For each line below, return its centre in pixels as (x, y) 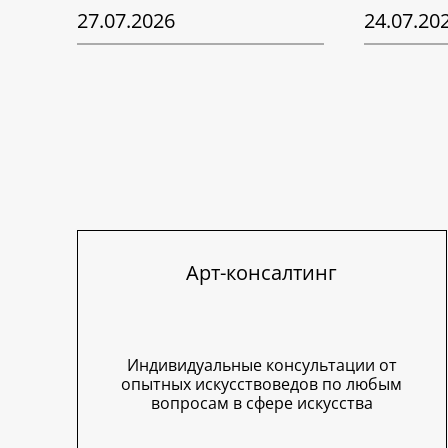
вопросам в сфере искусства (261, 403)
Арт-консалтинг (262, 273)
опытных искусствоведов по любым (262, 384)
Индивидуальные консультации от (261, 365)
